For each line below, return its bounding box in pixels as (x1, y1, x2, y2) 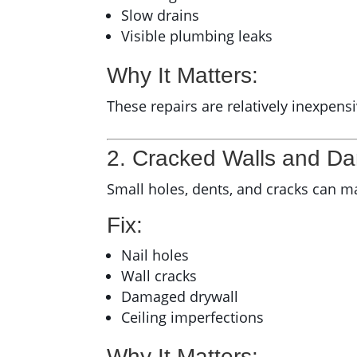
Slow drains (121, 6, 200, 25)
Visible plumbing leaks (121, 26, 273, 46)
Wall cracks (121, 266, 198, 286)
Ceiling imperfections (121, 308, 265, 328)
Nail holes (121, 245, 190, 265)
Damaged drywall (121, 287, 239, 307)
